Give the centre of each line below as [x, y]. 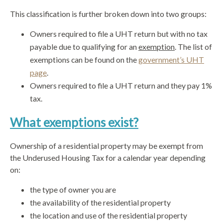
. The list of [193, 46]
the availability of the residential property [100, 202]
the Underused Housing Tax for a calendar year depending [108, 157]
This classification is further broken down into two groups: [108, 13]
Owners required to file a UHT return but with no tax [119, 33]
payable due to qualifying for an [84, 46]
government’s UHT [171, 59]
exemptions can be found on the [84, 59]
